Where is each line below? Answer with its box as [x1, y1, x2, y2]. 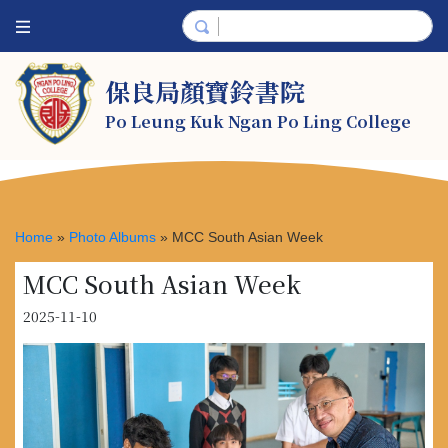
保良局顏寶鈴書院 [105, 73, 305, 110]
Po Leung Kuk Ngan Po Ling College [105, 110, 411, 134]
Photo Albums [69, 229, 156, 245]
